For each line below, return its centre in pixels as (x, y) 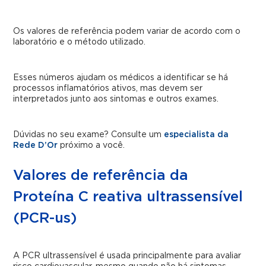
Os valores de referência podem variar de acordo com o (127, 31)
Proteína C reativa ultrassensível (128, 197)
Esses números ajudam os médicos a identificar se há (121, 77)
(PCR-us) (45, 219)
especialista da (197, 135)
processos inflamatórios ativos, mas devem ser (108, 88)
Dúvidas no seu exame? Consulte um (89, 135)
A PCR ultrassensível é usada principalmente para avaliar (127, 256)
